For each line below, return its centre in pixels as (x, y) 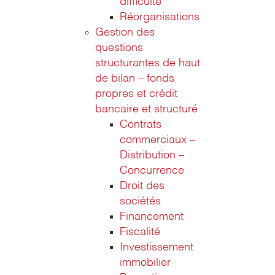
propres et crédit (136, 94)
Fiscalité (140, 232)
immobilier (145, 263)
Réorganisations (160, 17)
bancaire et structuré (146, 109)
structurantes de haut (148, 63)
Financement (152, 217)
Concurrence (152, 171)
